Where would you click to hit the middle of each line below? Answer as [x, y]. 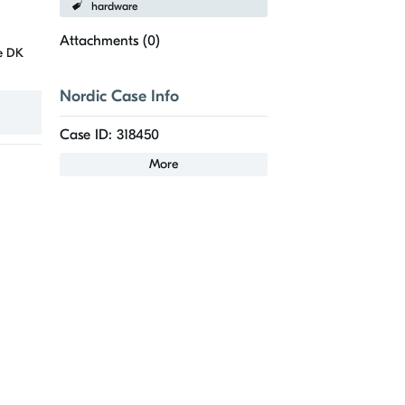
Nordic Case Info [119, 97]
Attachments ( [104, 41]
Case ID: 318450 [109, 135]
